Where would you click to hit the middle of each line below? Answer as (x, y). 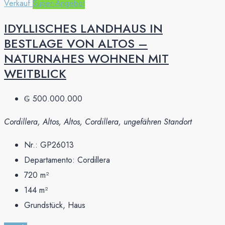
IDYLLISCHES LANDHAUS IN (83, 28)
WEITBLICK (35, 73)
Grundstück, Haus (55, 205)
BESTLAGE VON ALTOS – (76, 43)
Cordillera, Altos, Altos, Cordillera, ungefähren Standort (98, 122)
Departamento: (51, 160)
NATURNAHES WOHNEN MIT (86, 58)
